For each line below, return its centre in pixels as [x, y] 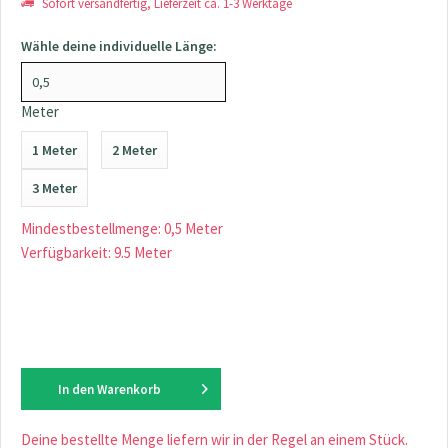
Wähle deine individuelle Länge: [119, 46]
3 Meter [54, 188]
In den [75, 389]
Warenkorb [128, 389]
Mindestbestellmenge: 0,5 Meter [122, 228]
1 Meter [54, 150]
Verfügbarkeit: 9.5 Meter [96, 252]
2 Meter [134, 150]
